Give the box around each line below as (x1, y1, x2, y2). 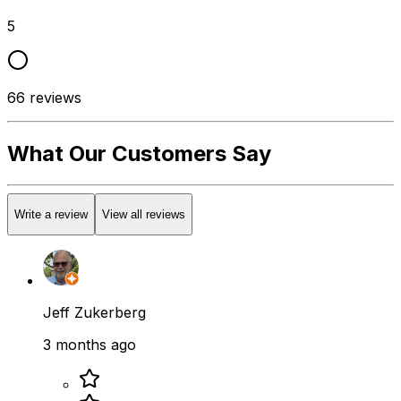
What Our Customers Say (7, 140, 271, 166)
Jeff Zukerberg (43, 303, 146, 322)
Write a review (14, 208, 88, 222)
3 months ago (43, 336, 136, 354)
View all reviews (102, 208, 185, 222)
